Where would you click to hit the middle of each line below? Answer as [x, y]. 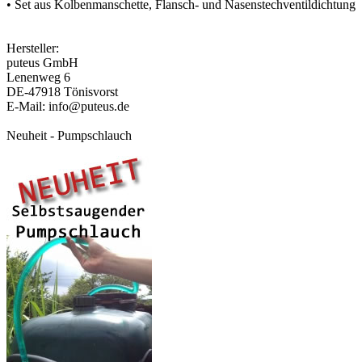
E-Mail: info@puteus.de [68, 106]
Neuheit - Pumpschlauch [69, 135]
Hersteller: [33, 48]
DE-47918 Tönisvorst [62, 91]
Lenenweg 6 [38, 77]
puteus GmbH [42, 62]
